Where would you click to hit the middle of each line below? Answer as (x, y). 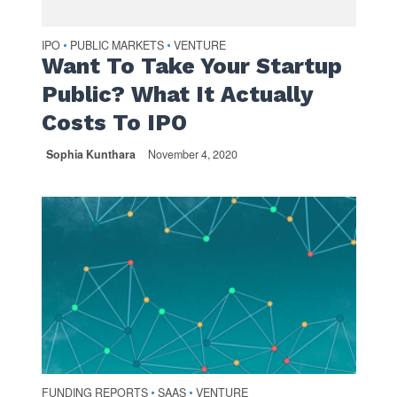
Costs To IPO (114, 122)
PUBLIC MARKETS (117, 45)
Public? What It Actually (177, 94)
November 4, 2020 (192, 154)
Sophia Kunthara (90, 154)
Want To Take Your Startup (191, 66)
